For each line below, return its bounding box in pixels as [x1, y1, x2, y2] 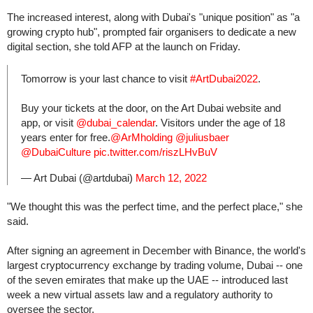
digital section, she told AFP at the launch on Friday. [7, 41, 240, 53]
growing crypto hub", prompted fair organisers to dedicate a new [7, 26, 296, 38]
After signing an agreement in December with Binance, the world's [7, 245, 306, 257]
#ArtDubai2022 [190, 73, 258, 85]
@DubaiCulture [21, 146, 91, 159]
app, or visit [21, 117, 76, 129]
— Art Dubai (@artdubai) [21, 172, 136, 184]
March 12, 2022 [136, 172, 207, 184]
